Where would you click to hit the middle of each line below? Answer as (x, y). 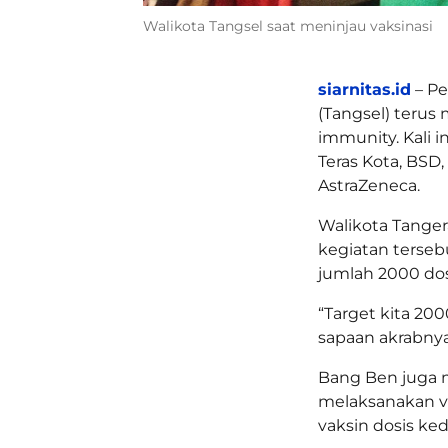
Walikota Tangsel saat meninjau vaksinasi (288, 25)
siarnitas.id (364, 89)
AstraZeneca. (369, 185)
